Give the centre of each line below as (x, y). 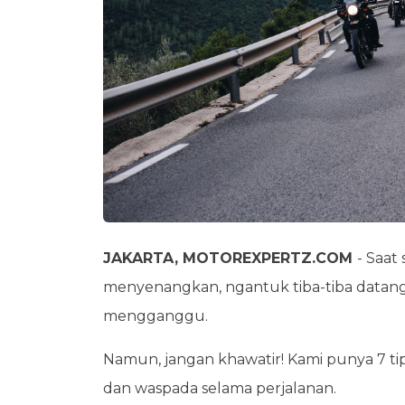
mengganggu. (155, 316)
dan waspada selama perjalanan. (220, 388)
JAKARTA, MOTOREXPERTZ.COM (230, 258)
